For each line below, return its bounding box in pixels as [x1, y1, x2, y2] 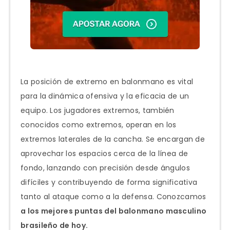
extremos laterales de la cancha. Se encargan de [21, 133, 205, 144]
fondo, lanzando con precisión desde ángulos [21, 162, 190, 173]
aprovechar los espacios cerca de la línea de [21, 148, 188, 159]
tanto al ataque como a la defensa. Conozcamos [21, 191, 206, 202]
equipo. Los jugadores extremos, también [21, 105, 175, 116]
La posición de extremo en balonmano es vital [21, 76, 194, 87]
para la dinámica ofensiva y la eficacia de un [21, 90, 189, 101]
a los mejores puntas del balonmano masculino [21, 205, 207, 216]
